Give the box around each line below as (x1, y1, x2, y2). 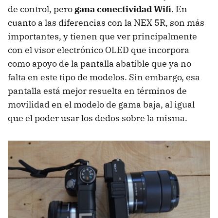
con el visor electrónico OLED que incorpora (8, 44, 189, 55)
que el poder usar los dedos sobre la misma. (8, 112, 187, 124)
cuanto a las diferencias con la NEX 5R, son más (8, 17, 204, 28)
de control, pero (8, 3, 74, 15)
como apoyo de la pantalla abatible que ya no (8, 57, 191, 69)
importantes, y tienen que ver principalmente (8, 30, 197, 42)
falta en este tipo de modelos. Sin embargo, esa (8, 71, 200, 83)
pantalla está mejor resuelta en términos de (8, 85, 187, 96)
